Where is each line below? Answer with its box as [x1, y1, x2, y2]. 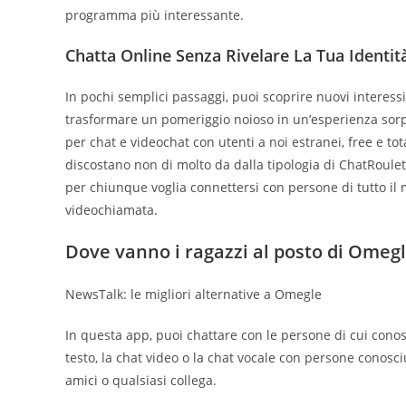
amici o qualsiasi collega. [65, 371, 217, 389]
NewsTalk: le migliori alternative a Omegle [65, 285, 322, 303]
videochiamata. [65, 200, 158, 218]
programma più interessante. [65, 5, 244, 24]
